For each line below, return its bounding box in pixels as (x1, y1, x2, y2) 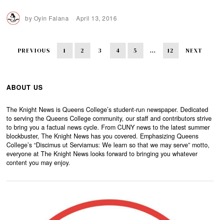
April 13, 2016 (76, 13, 117, 22)
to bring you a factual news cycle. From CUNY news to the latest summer (6, 122, 210, 132)
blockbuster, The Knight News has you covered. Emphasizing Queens (6, 131, 199, 140)
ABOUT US (6, 82, 44, 92)
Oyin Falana (33, 13, 69, 22)
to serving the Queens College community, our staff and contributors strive (6, 113, 212, 123)
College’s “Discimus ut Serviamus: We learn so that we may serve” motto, (6, 140, 210, 149)
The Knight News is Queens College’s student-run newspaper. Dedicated (6, 105, 209, 114)
